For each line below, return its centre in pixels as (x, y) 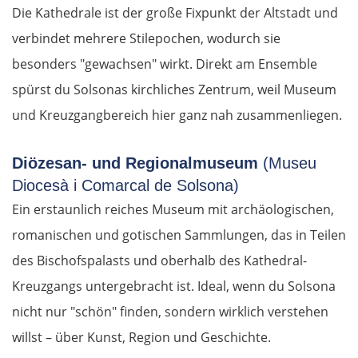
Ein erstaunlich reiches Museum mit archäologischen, (173, 210)
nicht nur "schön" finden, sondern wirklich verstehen (170, 312)
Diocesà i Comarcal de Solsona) (125, 186)
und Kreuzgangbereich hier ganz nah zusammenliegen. (177, 115)
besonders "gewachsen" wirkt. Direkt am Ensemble (165, 64)
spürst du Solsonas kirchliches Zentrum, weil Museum (174, 90)
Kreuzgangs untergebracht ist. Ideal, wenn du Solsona (174, 286)
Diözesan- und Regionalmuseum (137, 163)
